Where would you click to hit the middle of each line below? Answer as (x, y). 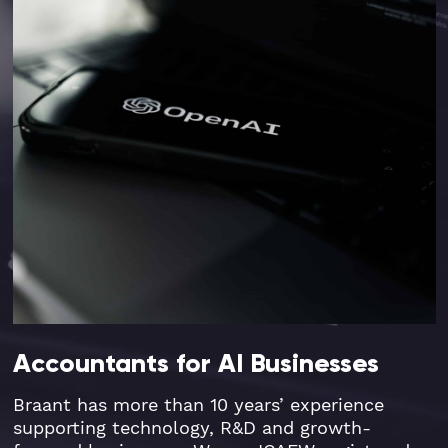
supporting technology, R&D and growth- (191, 429)
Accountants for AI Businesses (195, 363)
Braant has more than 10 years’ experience (198, 406)
